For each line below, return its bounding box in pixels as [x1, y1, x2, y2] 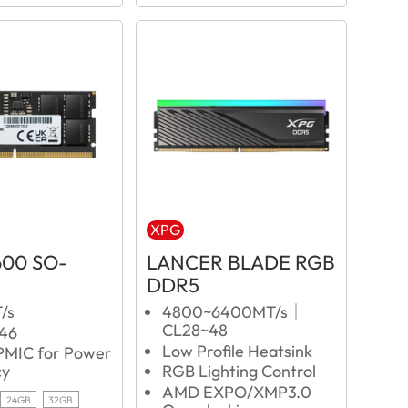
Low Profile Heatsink [162, 340, 313, 362]
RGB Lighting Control [162, 361, 317, 382]
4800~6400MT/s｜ [162, 301, 305, 322]
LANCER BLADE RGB [146, 250, 335, 276]
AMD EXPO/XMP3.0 [162, 381, 312, 403]
